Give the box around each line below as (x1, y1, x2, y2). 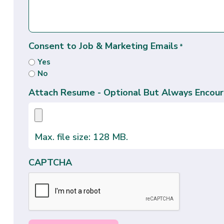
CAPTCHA (28, 156, 72, 168)
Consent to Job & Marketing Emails (28, 39, 178, 52)
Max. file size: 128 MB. (34, 130, 128, 143)
